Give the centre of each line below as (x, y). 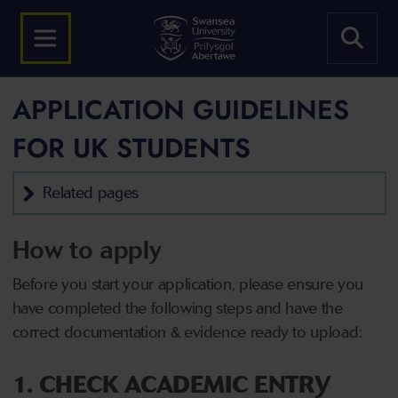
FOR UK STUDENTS (131, 148)
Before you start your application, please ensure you (187, 284)
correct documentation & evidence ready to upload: (187, 332)
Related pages (90, 193)
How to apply (87, 250)
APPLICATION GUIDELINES (180, 110)
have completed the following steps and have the (177, 308)
